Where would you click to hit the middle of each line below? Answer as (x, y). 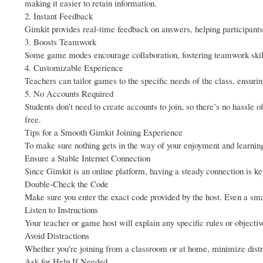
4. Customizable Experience (74, 68)
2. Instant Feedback (59, 16)
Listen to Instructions (61, 210)
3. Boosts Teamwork (60, 42)
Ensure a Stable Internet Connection (87, 158)
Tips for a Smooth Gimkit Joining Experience (104, 132)
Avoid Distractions (57, 236)
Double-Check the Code (67, 184)
